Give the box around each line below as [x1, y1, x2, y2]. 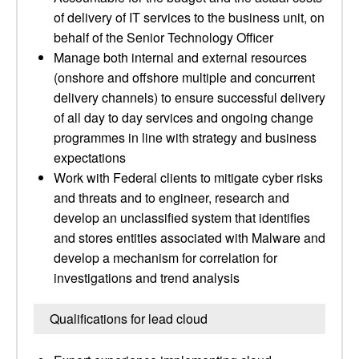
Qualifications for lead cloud [50, 309, 208, 328]
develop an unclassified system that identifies [54, 208, 310, 227]
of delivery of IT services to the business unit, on [54, 8, 325, 26]
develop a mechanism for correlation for [54, 248, 277, 267]
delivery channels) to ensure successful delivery [54, 88, 325, 107]
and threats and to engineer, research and [54, 188, 289, 207]
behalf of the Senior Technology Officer [54, 28, 273, 46]
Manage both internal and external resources [54, 48, 307, 67]
